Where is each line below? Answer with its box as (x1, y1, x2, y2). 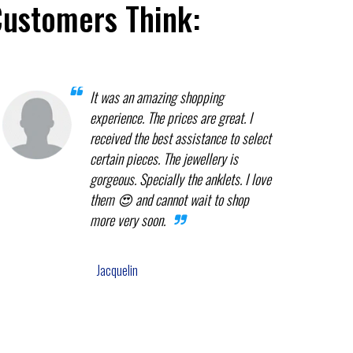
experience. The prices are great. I (89, 106, 252, 128)
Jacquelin (96, 260, 138, 280)
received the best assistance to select (89, 127, 271, 148)
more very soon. (89, 209, 165, 230)
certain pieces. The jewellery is (89, 147, 238, 169)
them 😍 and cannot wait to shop (89, 188, 249, 210)
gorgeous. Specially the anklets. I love (89, 168, 271, 189)
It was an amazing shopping (89, 86, 224, 107)
